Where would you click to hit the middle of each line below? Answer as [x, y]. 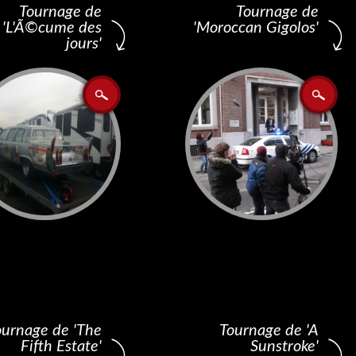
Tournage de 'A [269, 331]
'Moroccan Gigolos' [256, 28]
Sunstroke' [284, 346]
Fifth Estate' [61, 346]
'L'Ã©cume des [52, 28]
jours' [84, 44]
